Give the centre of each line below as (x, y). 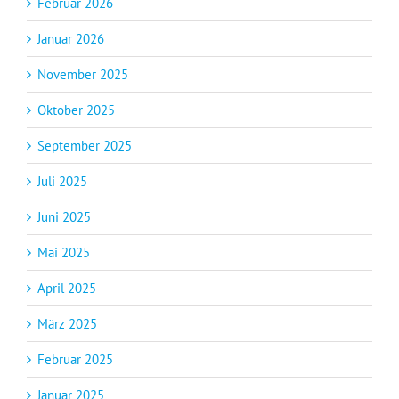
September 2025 (85, 145)
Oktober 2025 (76, 110)
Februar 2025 (75, 359)
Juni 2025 (64, 216)
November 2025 (83, 74)
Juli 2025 (62, 181)
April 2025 (67, 288)
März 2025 (67, 323)
